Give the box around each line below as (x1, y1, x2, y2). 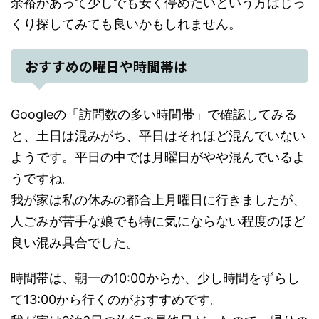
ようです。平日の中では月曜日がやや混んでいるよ (11, 150, 305, 165)
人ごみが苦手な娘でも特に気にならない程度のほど (11, 214, 305, 229)
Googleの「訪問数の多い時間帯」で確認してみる (11, 107, 297, 122)
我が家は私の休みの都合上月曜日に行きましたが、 (11, 192, 305, 208)
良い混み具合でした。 (11, 235, 139, 251)
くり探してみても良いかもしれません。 (11, 16, 241, 32)
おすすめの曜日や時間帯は (25, 56, 187, 76)
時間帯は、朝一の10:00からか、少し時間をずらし (11, 271, 300, 286)
